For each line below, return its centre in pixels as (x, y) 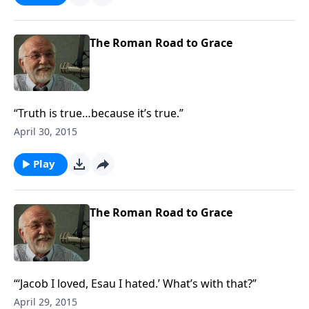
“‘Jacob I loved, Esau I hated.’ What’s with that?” (135, 283)
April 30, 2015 (46, 131)
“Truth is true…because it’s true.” (99, 113)
